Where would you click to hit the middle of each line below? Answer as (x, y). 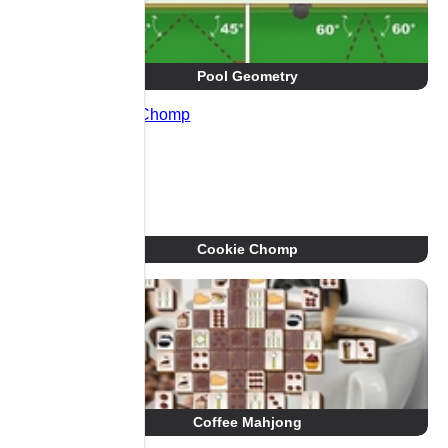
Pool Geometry (248, 76)
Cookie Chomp (248, 249)
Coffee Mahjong (248, 422)
